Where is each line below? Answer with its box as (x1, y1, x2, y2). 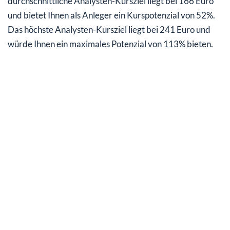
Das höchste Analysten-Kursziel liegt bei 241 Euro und (8, 24, 210, 35)
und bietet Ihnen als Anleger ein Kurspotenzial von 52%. (8, 10, 215, 21)
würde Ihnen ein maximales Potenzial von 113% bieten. (8, 39, 213, 50)
